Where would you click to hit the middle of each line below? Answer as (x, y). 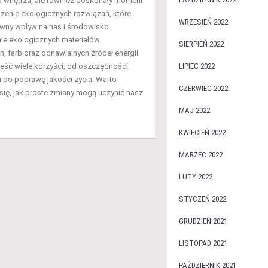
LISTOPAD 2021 (203, 243)
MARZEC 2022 (200, 155)
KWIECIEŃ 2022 (202, 133)
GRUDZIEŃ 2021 (203, 221)
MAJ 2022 (194, 110)
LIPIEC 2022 (197, 66)
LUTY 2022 (195, 177)
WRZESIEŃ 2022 (203, 22)
